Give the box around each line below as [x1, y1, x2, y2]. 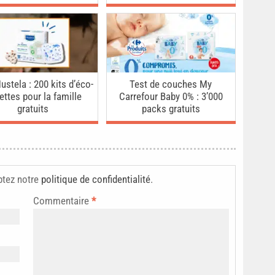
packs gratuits [141, 103, 200, 115]
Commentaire [33, 195, 91, 207]
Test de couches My [130, 78, 212, 91]
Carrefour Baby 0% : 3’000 [118, 90, 223, 103]
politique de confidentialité [41, 173, 150, 186]
